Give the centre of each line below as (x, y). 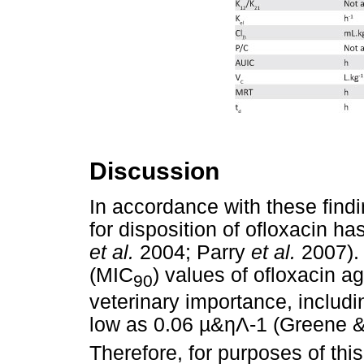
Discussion (154, 171)
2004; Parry (193, 253)
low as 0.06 (144, 325)
